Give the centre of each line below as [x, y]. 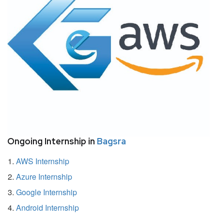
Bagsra [111, 141]
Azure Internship [44, 176]
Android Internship [47, 207]
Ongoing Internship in [52, 141]
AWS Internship [43, 161]
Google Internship [46, 192]
